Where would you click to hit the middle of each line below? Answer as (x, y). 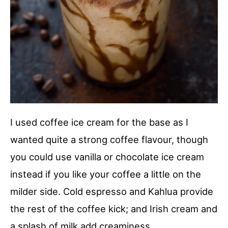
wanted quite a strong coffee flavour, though (109, 140)
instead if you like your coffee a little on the (106, 174)
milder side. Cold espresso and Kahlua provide (112, 192)
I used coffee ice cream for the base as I (99, 122)
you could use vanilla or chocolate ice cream (107, 157)
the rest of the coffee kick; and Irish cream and (114, 209)
